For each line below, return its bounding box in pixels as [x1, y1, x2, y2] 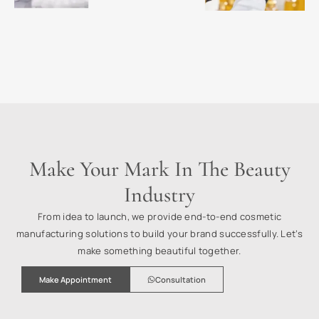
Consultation [155, 273, 206, 285]
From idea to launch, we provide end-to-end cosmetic [37, 209, 282, 223]
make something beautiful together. [78, 244, 241, 257]
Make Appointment [39, 273, 112, 285]
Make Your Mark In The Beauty [28, 155, 291, 182]
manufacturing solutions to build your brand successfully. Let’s [16, 226, 303, 240]
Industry [124, 181, 195, 208]
